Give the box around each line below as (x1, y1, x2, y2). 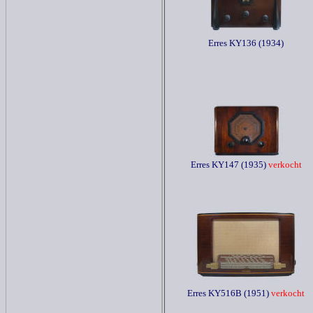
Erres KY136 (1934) (208, 38, 284, 48)
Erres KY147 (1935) (190, 159, 266, 170)
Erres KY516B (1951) (187, 288, 269, 298)
